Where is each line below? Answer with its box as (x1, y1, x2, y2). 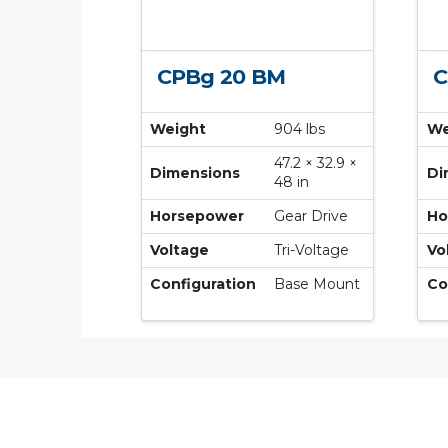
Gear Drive (274, 207, 349, 226)
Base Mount (274, 275, 361, 294)
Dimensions (150, 164, 241, 183)
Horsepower (150, 207, 245, 226)
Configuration (150, 275, 257, 294)
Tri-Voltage (274, 241, 350, 260)
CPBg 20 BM (156, 63, 286, 89)
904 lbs (274, 120, 326, 139)
